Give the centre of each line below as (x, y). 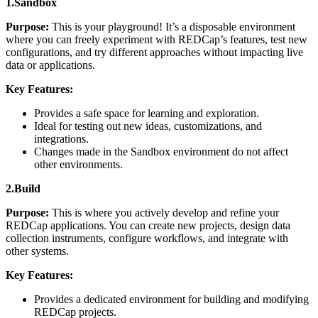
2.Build (23, 188)
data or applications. (50, 65)
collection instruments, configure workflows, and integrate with (147, 238)
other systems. (37, 251)
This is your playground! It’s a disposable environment (172, 26)
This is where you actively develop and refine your (164, 212)
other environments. (78, 164)
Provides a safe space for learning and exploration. (147, 113)
